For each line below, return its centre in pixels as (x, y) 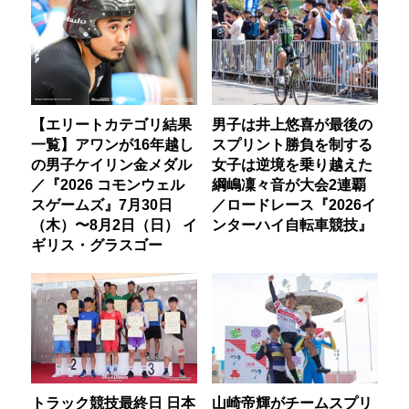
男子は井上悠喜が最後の (292, 125)
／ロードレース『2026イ (294, 205)
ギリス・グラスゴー (97, 245)
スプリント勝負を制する (292, 145)
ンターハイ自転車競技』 (292, 225)
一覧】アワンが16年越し (113, 145)
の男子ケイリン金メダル (112, 165)
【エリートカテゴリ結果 (112, 125)
